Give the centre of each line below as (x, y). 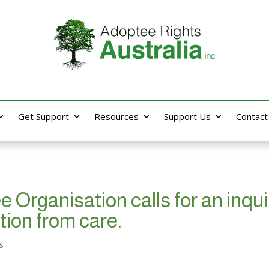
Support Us (188, 116)
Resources (117, 116)
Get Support (44, 116)
